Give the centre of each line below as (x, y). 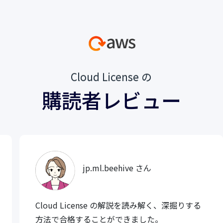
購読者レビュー (111, 100)
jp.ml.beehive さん (117, 168)
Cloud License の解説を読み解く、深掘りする (118, 205)
